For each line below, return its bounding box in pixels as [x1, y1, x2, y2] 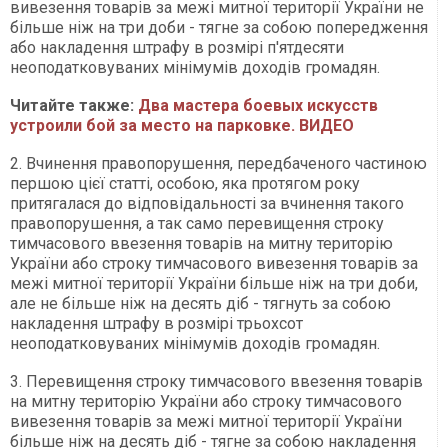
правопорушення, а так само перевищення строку [10, 214, 384, 234]
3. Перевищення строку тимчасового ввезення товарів [10, 372, 423, 392]
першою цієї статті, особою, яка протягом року [10, 174, 360, 194]
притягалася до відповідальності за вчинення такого [10, 194, 404, 214]
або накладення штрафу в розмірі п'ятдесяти [10, 38, 344, 58]
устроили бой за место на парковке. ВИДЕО [10, 116, 354, 136]
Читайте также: [10, 96, 138, 116]
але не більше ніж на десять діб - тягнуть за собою [10, 294, 391, 314]
